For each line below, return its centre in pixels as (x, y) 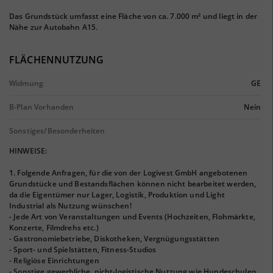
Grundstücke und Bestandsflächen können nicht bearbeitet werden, (133, 184)
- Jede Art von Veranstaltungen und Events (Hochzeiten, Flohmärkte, (132, 217)
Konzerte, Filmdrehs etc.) (54, 228)
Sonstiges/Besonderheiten (57, 131)
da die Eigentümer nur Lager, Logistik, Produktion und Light (117, 195)
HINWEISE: (28, 151)
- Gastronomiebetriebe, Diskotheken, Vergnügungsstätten (115, 239)
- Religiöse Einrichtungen (54, 261)
